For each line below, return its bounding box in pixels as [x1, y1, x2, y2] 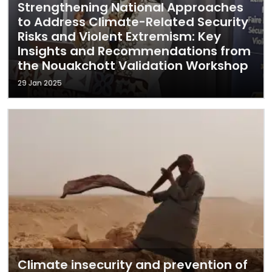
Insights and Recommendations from [18, 42, 251, 59]
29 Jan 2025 [18, 78, 62, 88]
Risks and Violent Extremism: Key [18, 28, 221, 45]
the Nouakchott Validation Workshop [18, 57, 248, 74]
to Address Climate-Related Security [18, 13, 248, 30]
